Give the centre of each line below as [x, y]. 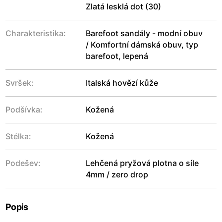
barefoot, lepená [117, 56]
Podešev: [23, 163]
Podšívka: [24, 109]
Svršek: [20, 83]
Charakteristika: [36, 33]
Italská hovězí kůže [122, 83]
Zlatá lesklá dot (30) [123, 6]
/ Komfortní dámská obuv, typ [142, 44]
